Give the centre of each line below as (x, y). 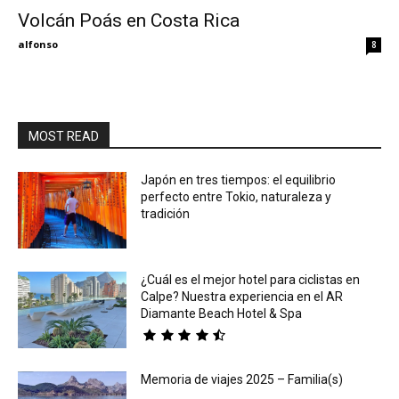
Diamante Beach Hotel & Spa (222, 313)
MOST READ (64, 137)
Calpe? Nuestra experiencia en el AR (242, 296)
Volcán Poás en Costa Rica (129, 21)
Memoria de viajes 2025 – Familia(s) (242, 379)
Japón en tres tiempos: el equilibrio (239, 180)
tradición (166, 214)
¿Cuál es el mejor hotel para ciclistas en (251, 279)
